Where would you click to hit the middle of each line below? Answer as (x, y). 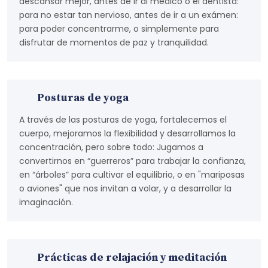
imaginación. (46, 202)
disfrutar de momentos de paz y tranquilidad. (114, 42)
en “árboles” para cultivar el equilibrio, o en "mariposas (132, 175)
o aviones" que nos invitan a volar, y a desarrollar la (125, 188)
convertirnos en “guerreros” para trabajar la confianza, (133, 161)
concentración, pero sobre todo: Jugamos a (111, 147)
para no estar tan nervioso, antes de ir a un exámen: (129, 15)
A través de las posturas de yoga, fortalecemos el (123, 120)
